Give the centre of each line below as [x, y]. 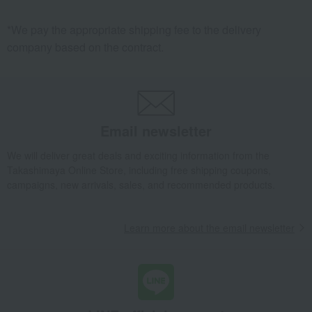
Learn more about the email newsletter [209, 228]
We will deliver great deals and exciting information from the [138, 156]
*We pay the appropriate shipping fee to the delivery [134, 30]
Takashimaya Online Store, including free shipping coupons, [139, 170]
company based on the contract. [85, 47]
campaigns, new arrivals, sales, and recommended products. [141, 185]
